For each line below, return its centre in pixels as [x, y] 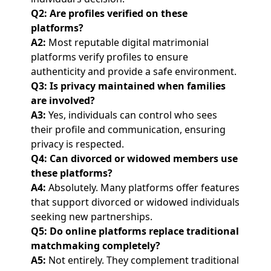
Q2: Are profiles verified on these [109, 13]
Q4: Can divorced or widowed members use [134, 158]
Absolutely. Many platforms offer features [142, 188]
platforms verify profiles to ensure [109, 57]
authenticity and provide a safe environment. [133, 71]
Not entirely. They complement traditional [142, 260]
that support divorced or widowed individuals [135, 202]
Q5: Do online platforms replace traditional [135, 231]
